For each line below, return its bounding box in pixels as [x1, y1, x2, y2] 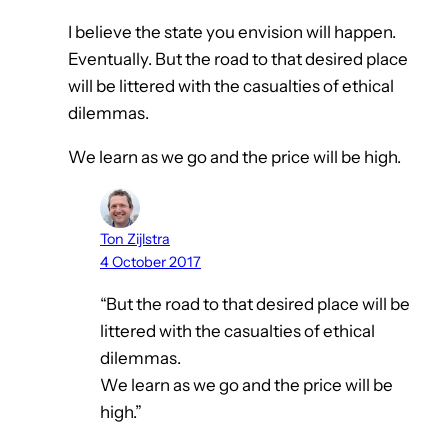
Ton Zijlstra [100, 229, 170, 248]
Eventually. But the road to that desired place [68, 48, 408, 69]
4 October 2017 [100, 252, 201, 271]
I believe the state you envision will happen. [68, 21, 396, 42]
